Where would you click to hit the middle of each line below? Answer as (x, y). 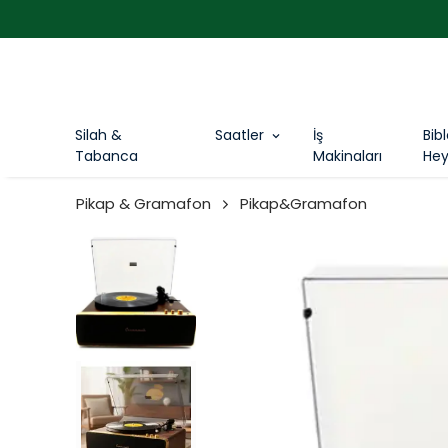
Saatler (240, 135)
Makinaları (348, 156)
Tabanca (106, 156)
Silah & (98, 135)
